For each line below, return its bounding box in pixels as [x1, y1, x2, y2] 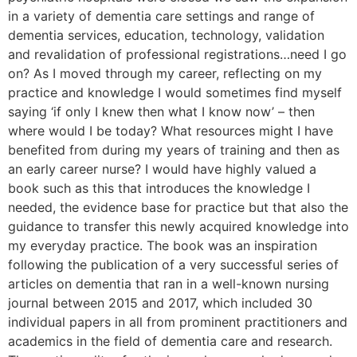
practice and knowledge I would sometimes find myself [8, 84, 342, 101]
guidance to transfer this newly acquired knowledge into [8, 218, 349, 235]
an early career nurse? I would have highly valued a [8, 161, 316, 178]
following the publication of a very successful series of [8, 257, 339, 273]
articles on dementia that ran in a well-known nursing [8, 276, 329, 292]
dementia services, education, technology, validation [8, 27, 324, 44]
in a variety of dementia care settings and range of [8, 8, 315, 25]
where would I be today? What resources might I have [8, 123, 333, 139]
